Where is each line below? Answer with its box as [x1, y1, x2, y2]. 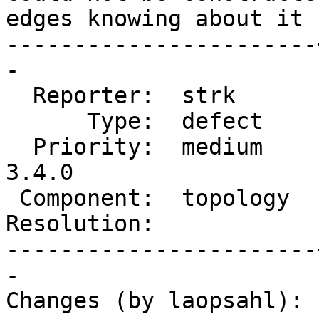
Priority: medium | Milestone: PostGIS [6, 134, 33, 160]
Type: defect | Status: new [6, 108, 87, 135]
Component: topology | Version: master [6, 185, 19, 211]
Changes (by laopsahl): [6, 288, 303, 314]
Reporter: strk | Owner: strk [6, 83, 33, 109]
